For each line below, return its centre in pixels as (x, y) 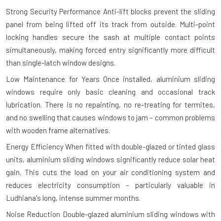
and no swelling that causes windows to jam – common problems (110, 118)
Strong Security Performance (54, 12)
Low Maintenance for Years (53, 79)
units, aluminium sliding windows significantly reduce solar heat (110, 160)
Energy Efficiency (35, 147)
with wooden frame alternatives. (58, 130)
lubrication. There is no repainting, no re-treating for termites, (110, 105)
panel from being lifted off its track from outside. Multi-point (110, 24)
